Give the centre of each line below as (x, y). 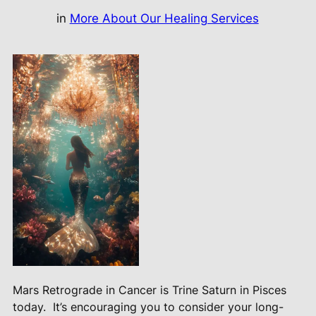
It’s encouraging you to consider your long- (168, 307)
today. (29, 307)
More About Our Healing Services (164, 18)
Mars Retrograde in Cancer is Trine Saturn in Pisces (149, 290)
